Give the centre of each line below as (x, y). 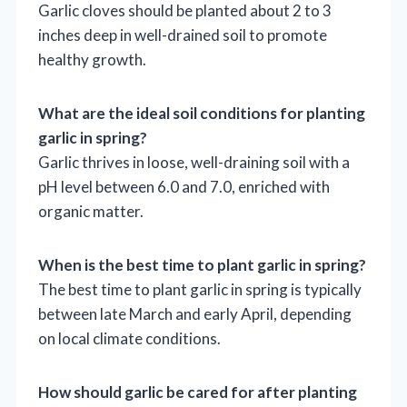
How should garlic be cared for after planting (198, 392)
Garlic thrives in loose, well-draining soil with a (194, 163)
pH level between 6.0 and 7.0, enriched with (184, 187)
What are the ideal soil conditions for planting (202, 114)
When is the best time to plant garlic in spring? (202, 265)
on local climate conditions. (129, 339)
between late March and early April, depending (195, 314)
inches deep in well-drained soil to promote (183, 35)
